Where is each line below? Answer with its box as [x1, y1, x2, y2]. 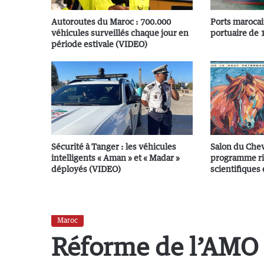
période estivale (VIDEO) [51, 39, 147, 49]
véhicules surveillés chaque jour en [51, 28, 189, 38]
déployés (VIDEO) [51, 164, 121, 174]
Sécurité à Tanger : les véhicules [51, 141, 176, 151]
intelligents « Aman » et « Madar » [51, 153, 180, 163]
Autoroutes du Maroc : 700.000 [51, 16, 171, 27]
